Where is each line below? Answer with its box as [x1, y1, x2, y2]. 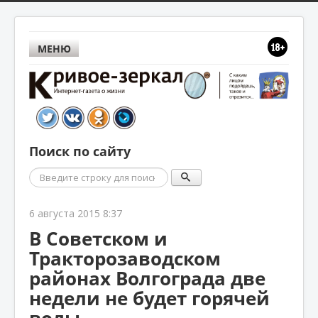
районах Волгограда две [29, 265, 265, 291]
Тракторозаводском [29, 245, 221, 271]
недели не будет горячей [29, 285, 270, 311]
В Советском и [29, 225, 168, 251]
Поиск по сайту [29, 142, 131, 160]
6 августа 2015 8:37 [29, 206, 122, 220]
